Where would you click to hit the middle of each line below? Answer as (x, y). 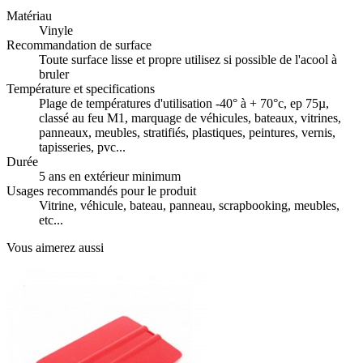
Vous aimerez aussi (55, 248)
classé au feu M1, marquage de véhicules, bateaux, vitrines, (190, 118)
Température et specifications (81, 89)
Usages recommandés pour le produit (101, 191)
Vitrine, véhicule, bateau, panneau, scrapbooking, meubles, (189, 206)
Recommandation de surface (79, 45)
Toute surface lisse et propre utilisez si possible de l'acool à (188, 60)
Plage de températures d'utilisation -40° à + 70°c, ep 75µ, (184, 104)
